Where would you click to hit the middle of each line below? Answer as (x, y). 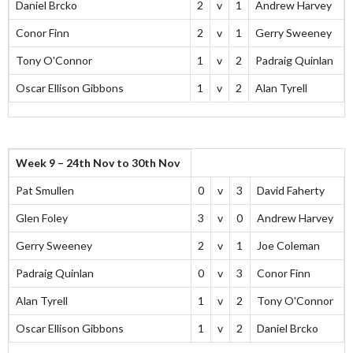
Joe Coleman (288, 246)
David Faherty (291, 191)
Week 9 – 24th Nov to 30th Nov (98, 163)
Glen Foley (42, 218)
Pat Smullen (45, 191)
